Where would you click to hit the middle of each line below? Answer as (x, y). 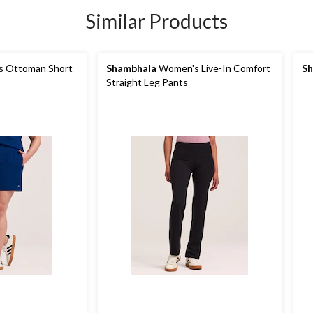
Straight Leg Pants (147, 82)
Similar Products (156, 21)
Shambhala (131, 68)
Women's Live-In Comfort (214, 68)
